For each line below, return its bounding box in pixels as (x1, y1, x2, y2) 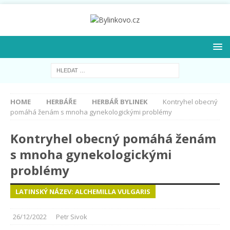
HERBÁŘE (46, 97, 76, 106)
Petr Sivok (56, 212, 87, 221)
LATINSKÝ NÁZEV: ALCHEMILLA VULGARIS (15, 187, 150, 196)
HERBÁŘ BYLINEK (92, 97, 147, 106)
